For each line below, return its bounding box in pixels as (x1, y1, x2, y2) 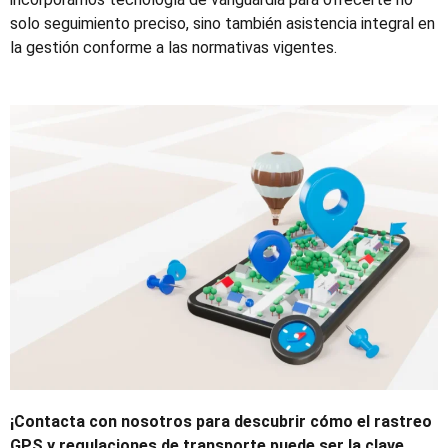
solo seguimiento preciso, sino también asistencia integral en (10, 13, 435, 33)
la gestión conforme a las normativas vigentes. (10, 37, 337, 57)
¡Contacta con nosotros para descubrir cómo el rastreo (10, 411, 432, 431)
